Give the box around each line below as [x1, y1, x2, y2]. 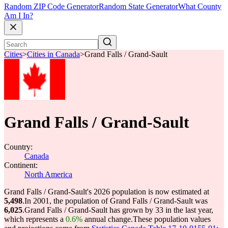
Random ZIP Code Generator [4, 2, 99, 11]
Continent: [4, 161, 38, 169]
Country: [4, 142, 33, 151]
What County [178, 2, 221, 11]
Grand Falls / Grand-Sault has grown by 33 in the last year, [24, 206, 213, 214]
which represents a [4, 215, 66, 223]
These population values [133, 215, 211, 223]
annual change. [82, 215, 133, 223]
